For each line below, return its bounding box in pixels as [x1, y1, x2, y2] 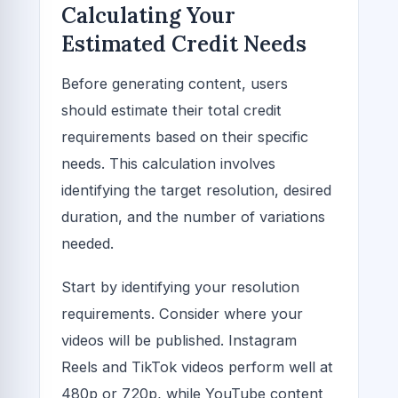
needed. [61, 235, 114, 253]
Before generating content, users [61, 75, 288, 93]
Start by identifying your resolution [61, 278, 299, 297]
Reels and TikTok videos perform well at [61, 358, 333, 377]
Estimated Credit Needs [61, 30, 306, 59]
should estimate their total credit [61, 101, 282, 120]
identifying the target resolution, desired [61, 181, 331, 200]
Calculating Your [61, 2, 235, 30]
